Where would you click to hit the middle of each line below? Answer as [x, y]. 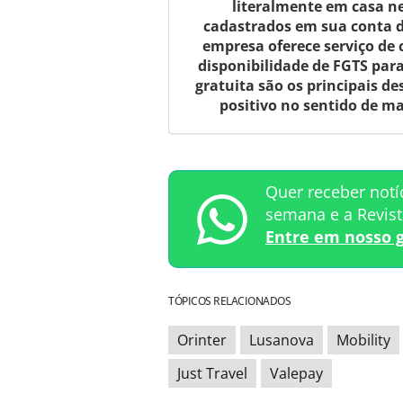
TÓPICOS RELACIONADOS [229, 301]
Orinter [202, 340]
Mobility [363, 340]
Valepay [296, 374]
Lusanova [282, 340]
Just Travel [212, 374]
